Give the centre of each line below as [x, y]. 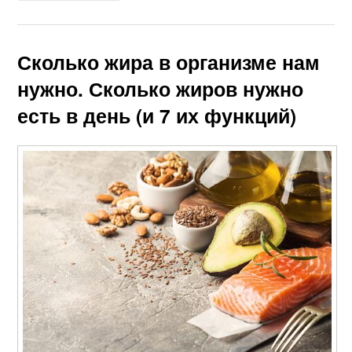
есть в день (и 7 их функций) [157, 116]
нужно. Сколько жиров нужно [161, 89]
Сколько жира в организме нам [169, 62]
